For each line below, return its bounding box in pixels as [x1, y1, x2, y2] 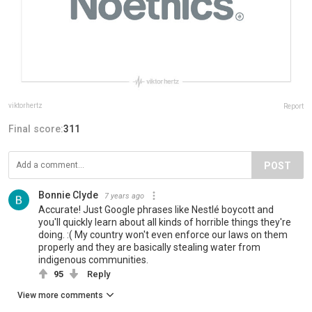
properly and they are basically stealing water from [38, 241, 260, 253]
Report [283, 102, 304, 110]
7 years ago [104, 191, 144, 201]
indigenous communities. [38, 253, 148, 265]
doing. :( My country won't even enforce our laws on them [38, 228, 288, 240]
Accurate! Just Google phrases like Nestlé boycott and [38, 203, 274, 215]
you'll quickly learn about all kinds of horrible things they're [38, 216, 291, 228]
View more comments [17, 290, 103, 300]
